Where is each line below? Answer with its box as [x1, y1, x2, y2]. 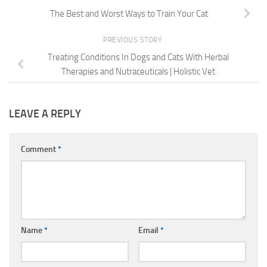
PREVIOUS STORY [103, 36, 164, 45]
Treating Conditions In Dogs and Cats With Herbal [48, 52, 229, 63]
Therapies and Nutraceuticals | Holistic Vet [61, 66, 215, 77]
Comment [21, 144, 58, 154]
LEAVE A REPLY [9, 107, 81, 120]
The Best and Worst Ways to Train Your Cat [49, 8, 208, 20]
